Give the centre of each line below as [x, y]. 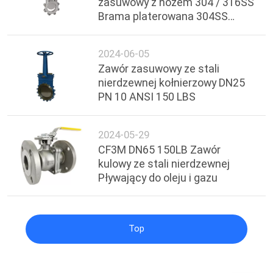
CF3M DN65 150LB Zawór [160, 149]
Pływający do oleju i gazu [158, 177]
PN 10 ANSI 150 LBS [147, 97]
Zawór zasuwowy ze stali [159, 69]
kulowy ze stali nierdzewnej [164, 163]
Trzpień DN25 [131, 30]
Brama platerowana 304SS [163, 16]
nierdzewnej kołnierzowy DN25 [172, 83]
